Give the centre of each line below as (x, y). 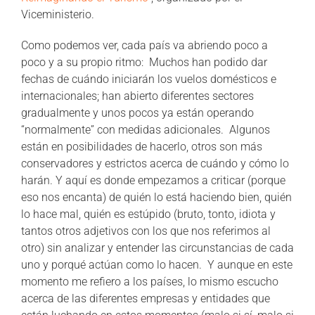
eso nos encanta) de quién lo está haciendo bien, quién (156, 197)
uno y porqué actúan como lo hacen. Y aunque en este (157, 264)
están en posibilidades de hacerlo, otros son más (142, 146)
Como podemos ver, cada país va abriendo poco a (144, 45)
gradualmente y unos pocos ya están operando (137, 112)
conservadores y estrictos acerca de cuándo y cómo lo (155, 163)
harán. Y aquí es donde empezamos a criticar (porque (153, 180)
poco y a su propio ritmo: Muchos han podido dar (144, 62)
